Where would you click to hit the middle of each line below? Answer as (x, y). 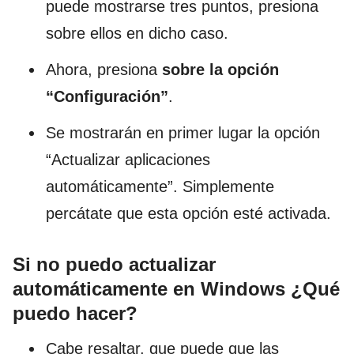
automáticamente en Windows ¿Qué (176, 288)
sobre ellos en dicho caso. (137, 33)
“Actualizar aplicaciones (128, 159)
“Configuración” (107, 96)
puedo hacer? (75, 313)
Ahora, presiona (104, 69)
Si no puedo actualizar (114, 264)
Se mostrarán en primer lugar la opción (183, 132)
